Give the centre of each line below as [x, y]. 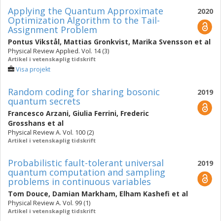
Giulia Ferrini [94, 113]
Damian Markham [84, 194]
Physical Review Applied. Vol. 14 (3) [58, 51]
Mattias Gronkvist [96, 42]
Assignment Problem [53, 30]
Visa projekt [33, 69]
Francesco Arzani [38, 113]
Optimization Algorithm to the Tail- [84, 20]
